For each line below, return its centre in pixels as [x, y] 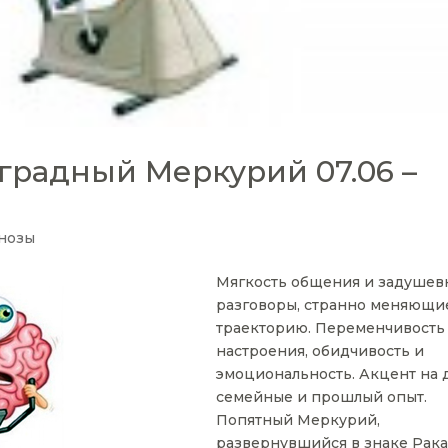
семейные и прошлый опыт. [322, 397]
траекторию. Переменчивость [331, 328]
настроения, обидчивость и [320, 351]
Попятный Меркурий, [298, 420]
